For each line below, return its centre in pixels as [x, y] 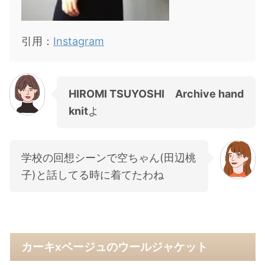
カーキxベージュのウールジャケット [114, 247]
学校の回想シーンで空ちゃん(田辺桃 [109, 157]
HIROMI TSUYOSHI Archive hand [156, 93]
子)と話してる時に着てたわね [93, 174]
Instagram [79, 41]
